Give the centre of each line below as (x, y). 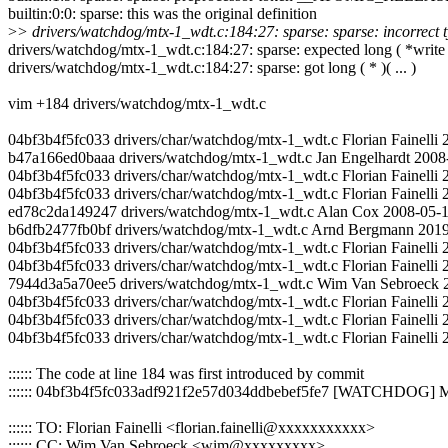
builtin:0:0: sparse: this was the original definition (162, 14)
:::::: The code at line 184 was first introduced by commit (186, 374)
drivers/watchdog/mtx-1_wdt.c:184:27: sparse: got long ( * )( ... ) (212, 68)
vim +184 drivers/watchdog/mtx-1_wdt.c (137, 104)
